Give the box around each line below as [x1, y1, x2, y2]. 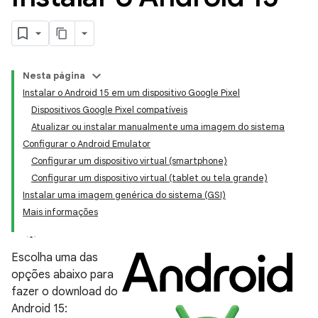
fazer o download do [11, 285, 118, 299]
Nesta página [23, 70, 85, 82]
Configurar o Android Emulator [23, 138, 150, 150]
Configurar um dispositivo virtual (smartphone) [31, 155, 227, 167]
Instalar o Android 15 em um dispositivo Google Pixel [23, 87, 240, 99]
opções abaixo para [11, 268, 114, 282]
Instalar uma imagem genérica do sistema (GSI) [23, 189, 226, 201]
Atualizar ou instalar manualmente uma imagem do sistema [31, 121, 285, 133]
